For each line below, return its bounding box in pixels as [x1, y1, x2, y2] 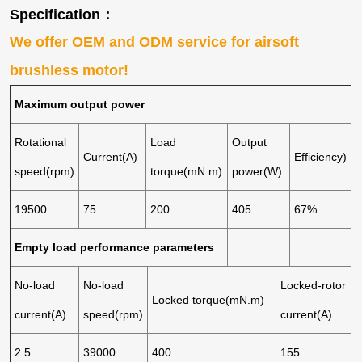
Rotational [15, 135, 67, 149]
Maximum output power [15, 97, 145, 111]
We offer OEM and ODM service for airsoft [10, 33, 300, 50]
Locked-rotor [280, 278, 347, 292]
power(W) [232, 164, 283, 178]
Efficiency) [294, 149, 347, 163]
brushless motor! [10, 61, 129, 78]
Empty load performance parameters [15, 240, 215, 254]
